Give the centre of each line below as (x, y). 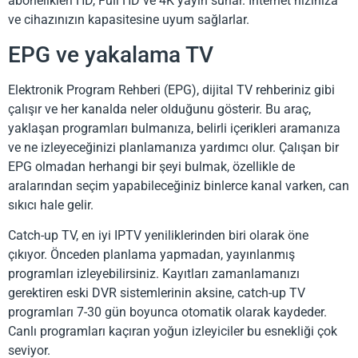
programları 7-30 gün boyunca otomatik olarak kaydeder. (167, 312)
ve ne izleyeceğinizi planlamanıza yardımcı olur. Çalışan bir (173, 147)
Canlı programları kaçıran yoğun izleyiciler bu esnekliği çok (173, 332)
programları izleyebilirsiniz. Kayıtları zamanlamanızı (154, 274)
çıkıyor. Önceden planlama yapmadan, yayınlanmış (151, 255)
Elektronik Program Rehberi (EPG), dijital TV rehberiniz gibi (171, 89)
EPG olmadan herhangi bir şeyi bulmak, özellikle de (151, 166)
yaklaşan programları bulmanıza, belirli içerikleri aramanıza (174, 128)
